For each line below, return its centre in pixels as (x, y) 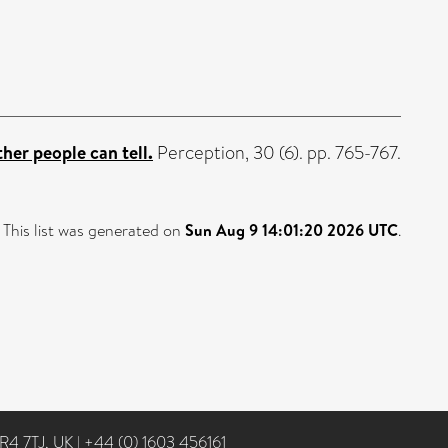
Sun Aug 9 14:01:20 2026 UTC (291, 229)
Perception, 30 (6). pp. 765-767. (277, 152)
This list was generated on (94, 230)
